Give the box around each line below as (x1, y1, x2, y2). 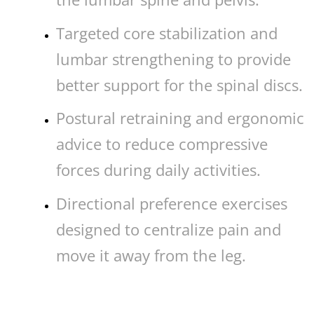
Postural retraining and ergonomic (55, 107, 304, 129)
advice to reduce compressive (55, 133, 268, 155)
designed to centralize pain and (55, 218, 281, 240)
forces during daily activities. (55, 159, 261, 181)
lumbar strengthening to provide (55, 48, 291, 69)
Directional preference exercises (55, 192, 287, 214)
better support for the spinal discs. (55, 74, 303, 95)
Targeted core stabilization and (55, 22, 278, 43)
